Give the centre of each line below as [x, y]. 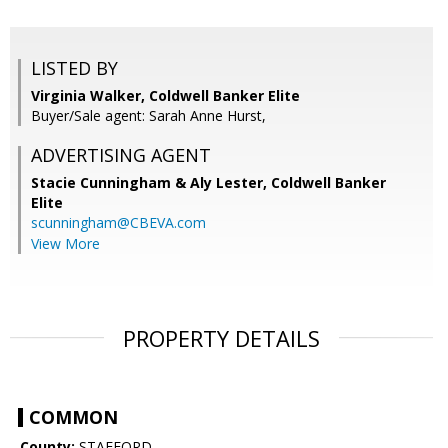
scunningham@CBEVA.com [118, 223]
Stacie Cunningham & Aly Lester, [151, 183]
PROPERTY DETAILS [221, 338]
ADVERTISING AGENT [121, 155]
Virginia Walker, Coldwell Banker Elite [165, 96]
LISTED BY [74, 68]
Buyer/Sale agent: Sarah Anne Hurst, [148, 116]
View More [65, 244]
